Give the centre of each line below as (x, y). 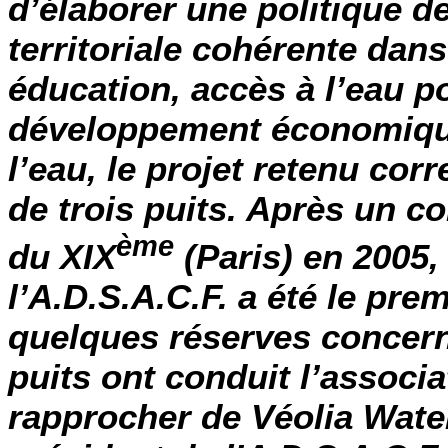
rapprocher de (129, 416)
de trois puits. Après (181, 208)
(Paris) (233, 256)
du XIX (62, 256)
